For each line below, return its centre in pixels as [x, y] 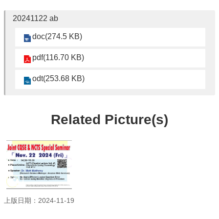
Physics [25, 45]
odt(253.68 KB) [58, 79]
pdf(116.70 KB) [58, 58]
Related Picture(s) [109, 119]
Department [32, 28]
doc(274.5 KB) [57, 36]
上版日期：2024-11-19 [39, 200]
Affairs [22, 11]
